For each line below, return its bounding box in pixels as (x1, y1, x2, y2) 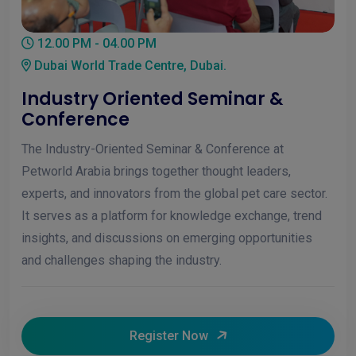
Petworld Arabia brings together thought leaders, (21, 163, 291, 179)
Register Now (129, 327, 208, 343)
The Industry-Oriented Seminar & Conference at (21, 141, 284, 157)
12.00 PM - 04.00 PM (34, 35, 157, 51)
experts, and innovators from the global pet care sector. (21, 185, 327, 201)
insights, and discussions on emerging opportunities (21, 230, 312, 246)
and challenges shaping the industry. (21, 252, 222, 268)
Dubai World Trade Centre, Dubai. (31, 57, 226, 73)
